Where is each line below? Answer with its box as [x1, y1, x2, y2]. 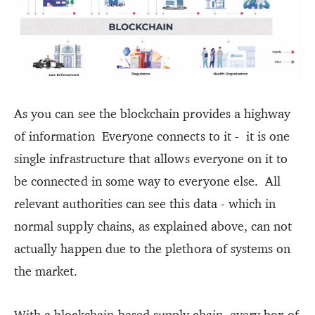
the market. [14, 262, 78, 279]
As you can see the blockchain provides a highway [14, 105, 291, 122]
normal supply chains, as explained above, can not [14, 217, 292, 234]
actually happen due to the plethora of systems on [14, 240, 291, 257]
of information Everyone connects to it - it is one [14, 127, 290, 144]
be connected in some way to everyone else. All [14, 172, 281, 189]
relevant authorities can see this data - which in [14, 195, 276, 212]
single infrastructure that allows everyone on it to [14, 150, 288, 167]
